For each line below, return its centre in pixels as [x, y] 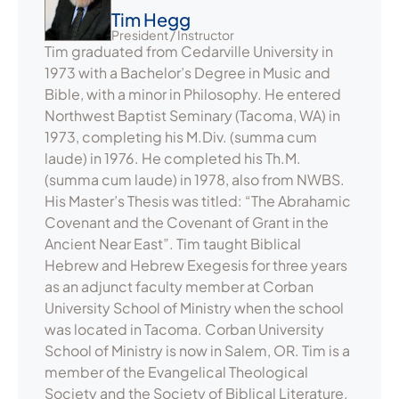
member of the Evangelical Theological [176, 372]
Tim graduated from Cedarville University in [189, 52]
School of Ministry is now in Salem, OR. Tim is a [197, 351]
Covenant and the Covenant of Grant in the [187, 223]
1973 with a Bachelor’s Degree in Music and [187, 73]
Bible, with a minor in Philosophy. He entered [193, 94]
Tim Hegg [151, 20]
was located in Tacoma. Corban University [184, 330]
